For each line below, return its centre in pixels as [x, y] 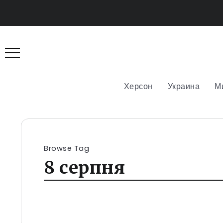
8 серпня [84, 167]
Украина [184, 86]
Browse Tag [66, 148]
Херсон [138, 86]
